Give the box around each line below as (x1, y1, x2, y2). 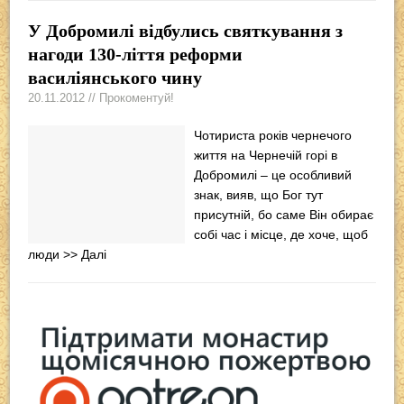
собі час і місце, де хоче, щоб (194, 226, 369, 242)
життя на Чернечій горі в (194, 147, 338, 162)
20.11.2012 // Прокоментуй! (28, 90, 175, 105)
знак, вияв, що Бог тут (194, 187, 324, 202)
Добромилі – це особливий (194, 167, 353, 182)
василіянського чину (28, 67, 203, 87)
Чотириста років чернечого (194, 127, 353, 142)
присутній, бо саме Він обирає (194, 207, 374, 222)
